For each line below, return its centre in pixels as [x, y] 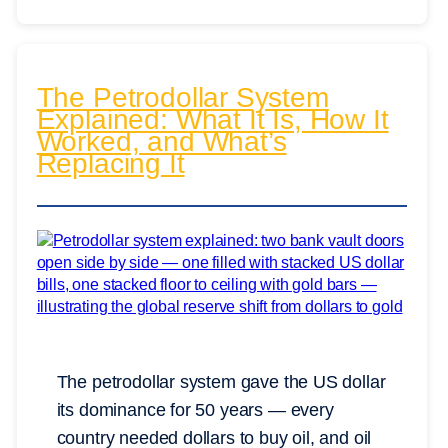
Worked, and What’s [161, 142]
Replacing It [110, 164]
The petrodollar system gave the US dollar [221, 382]
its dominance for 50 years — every [195, 410]
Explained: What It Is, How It [212, 120]
